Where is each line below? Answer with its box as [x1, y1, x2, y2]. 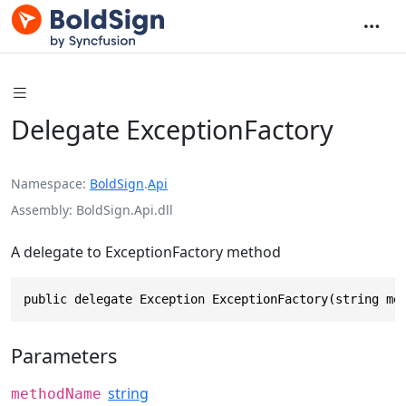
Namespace [11, 174, 82, 192]
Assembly [11, 200, 69, 218]
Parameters [11, 343, 117, 370]
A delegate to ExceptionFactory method [11, 241, 281, 262]
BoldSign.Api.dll [76, 200, 173, 218]
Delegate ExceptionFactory [11, 111, 333, 147]
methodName [11, 385, 101, 403]
